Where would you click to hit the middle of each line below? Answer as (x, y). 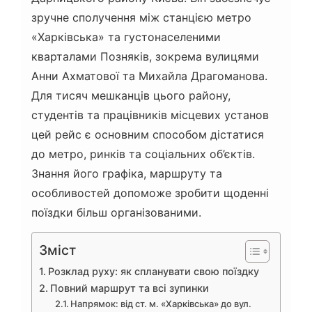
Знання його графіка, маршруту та (127, 173)
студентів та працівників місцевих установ (150, 115)
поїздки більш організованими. (116, 212)
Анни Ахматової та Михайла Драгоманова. (149, 76)
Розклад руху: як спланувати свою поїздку (153, 271)
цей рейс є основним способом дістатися (148, 134)
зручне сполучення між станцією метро (141, 17)
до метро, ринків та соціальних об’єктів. (143, 154)
